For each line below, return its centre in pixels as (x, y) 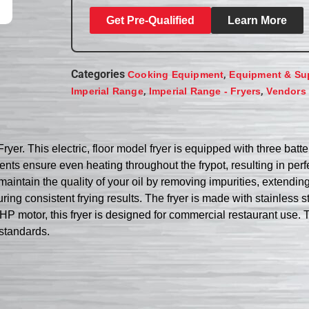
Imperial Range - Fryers (205, 91)
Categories (98, 74)
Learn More (258, 20)
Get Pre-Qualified (151, 20)
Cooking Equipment (176, 74)
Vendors (286, 91)
